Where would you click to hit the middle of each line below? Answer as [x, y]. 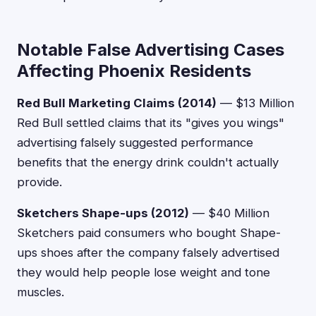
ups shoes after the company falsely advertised [148, 253]
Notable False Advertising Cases [151, 50]
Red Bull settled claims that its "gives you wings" [151, 123]
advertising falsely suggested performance [135, 142]
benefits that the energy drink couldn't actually [148, 162]
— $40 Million [229, 213]
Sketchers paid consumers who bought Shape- [149, 233]
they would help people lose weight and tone [144, 272]
